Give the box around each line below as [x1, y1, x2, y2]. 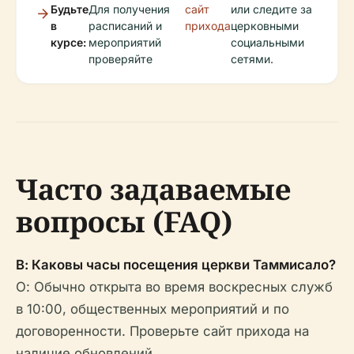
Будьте [51, 2, 88, 16]
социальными [230, 36, 304, 49]
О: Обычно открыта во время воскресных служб [16, 279, 333, 295]
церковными [230, 19, 299, 32]
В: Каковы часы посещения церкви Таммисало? [16, 257, 336, 273]
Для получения [88, 2, 170, 16]
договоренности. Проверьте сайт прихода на [16, 323, 309, 339]
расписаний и [88, 19, 162, 32]
